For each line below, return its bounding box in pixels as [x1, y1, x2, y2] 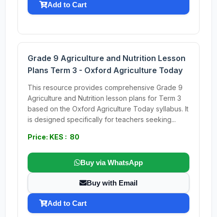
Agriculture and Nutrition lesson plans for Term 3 [28, 94, 181, 102]
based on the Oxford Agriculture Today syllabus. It [28, 105, 188, 113]
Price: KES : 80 [28, 133, 79, 141]
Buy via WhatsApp [80, 158, 143, 167]
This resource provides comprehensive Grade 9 [28, 83, 183, 92]
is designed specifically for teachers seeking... [28, 115, 176, 124]
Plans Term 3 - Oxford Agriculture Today [28, 65, 183, 75]
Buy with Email [87, 179, 138, 187]
